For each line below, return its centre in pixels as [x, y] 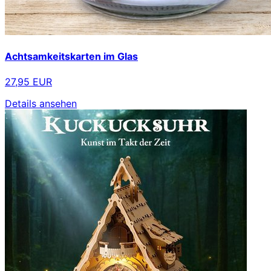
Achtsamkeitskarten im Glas [71, 57]
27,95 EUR [28, 81]
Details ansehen [41, 103]
